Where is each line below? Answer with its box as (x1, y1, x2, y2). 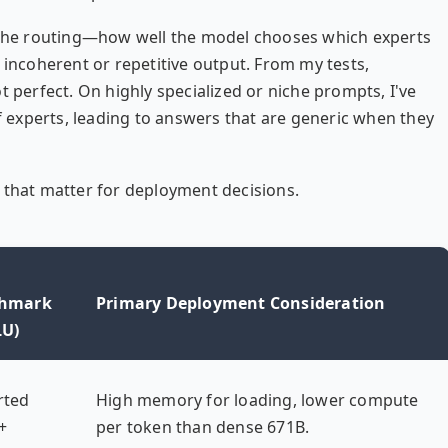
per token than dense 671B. (96, 416, 310, 438)
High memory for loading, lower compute (96, 389, 419, 411)
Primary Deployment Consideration (96, 292, 386, 314)
